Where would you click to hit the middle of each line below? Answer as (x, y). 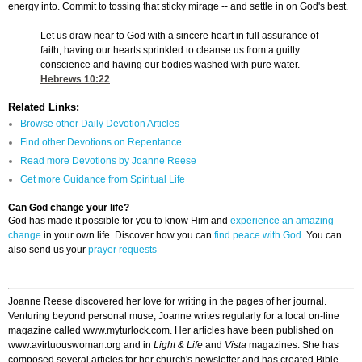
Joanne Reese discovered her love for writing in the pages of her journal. (167, 302)
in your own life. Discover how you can (128, 236)
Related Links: (44, 107)
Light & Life (178, 345)
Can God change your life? (69, 208)
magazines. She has (293, 345)
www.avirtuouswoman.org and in (81, 345)
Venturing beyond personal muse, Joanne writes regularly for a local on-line (174, 316)
